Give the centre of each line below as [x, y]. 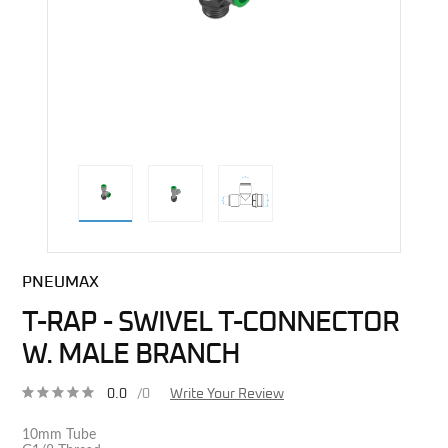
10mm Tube [59, 434]
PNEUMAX [60, 281]
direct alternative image [295, 258]
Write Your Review [227, 393]
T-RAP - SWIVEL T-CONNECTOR [210, 322]
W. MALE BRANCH [131, 354]
